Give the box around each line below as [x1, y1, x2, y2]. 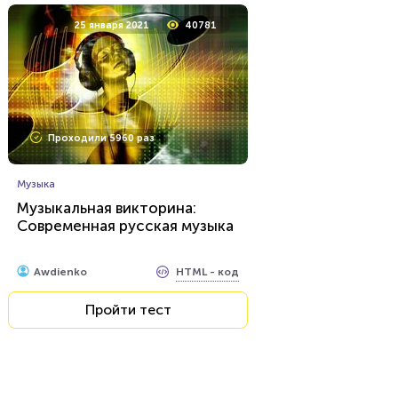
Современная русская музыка [17, 217, 234, 235]
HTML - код [176, 265, 239, 278]
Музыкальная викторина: [17, 199, 196, 217]
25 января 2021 [75, 20, 149, 31]
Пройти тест [84, 301, 171, 318]
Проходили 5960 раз [48, 132, 155, 144]
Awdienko [34, 266, 87, 278]
